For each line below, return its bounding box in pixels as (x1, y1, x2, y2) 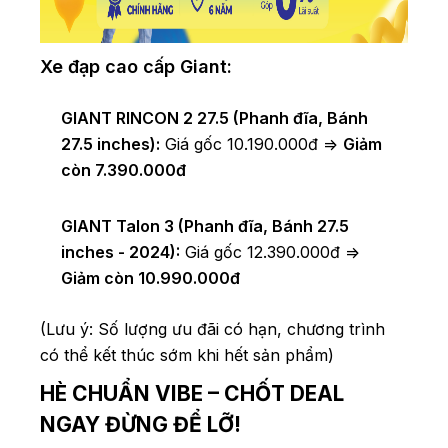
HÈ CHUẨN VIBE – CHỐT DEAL (40, 381, 344, 407)
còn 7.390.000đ (61, 160, 186, 181)
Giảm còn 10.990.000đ (61, 268, 240, 289)
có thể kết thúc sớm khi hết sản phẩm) (40, 345, 334, 366)
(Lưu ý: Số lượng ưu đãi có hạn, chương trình (40, 319, 385, 340)
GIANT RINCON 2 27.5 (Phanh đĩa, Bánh (61, 108, 368, 129)
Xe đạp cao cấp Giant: (40, 56, 232, 78)
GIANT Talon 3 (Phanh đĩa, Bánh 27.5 (61, 216, 349, 237)
